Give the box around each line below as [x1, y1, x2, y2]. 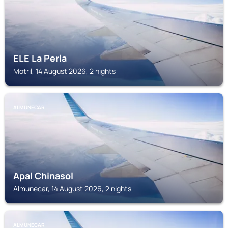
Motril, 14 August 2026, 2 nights [13, 66, 116, 76]
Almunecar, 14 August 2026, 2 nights [13, 184, 131, 193]
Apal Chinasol [13, 169, 73, 182]
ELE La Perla [13, 52, 67, 64]
